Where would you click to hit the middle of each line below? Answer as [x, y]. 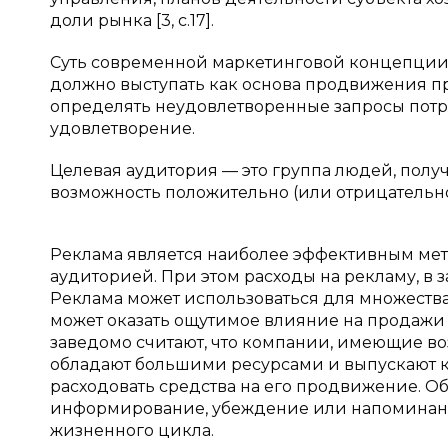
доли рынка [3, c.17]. [132, 20]
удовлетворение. [122, 128]
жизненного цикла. [132, 430]
